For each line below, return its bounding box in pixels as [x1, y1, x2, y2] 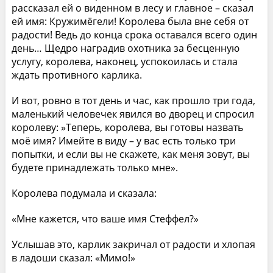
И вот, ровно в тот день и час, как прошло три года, [11, 93, 255, 107]
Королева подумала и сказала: [11, 186, 157, 200]
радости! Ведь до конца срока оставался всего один [11, 27, 257, 41]
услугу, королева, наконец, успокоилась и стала [11, 54, 238, 68]
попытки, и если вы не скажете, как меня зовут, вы [11, 147, 250, 161]
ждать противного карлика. [11, 68, 142, 82]
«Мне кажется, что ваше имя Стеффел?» [11, 211, 199, 225]
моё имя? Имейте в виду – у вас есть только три [11, 133, 236, 147]
